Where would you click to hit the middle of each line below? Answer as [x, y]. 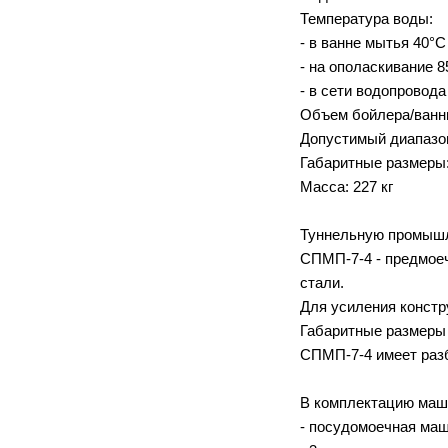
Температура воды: [366, 18]
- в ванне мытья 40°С [373, 42]
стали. [322, 282]
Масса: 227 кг [346, 186]
